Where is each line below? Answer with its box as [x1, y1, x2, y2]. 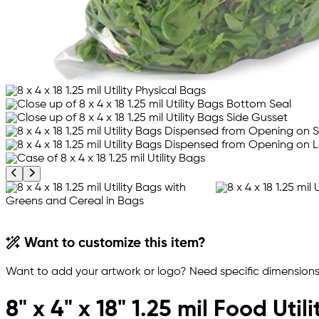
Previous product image [16, 167, 118, 177]
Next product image [33, 167, 120, 177]
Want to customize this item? [21, 237, 206, 251]
